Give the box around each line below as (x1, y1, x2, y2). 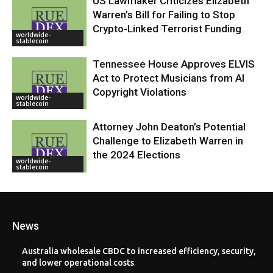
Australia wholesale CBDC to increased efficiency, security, (22, 246, 256, 257)
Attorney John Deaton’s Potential (93, 121, 246, 133)
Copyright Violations (93, 85, 187, 98)
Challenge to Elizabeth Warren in (93, 135, 244, 147)
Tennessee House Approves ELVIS (93, 57, 255, 70)
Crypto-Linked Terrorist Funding (93, 23, 242, 35)
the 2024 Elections (93, 149, 181, 161)
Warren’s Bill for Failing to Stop (93, 9, 236, 21)
